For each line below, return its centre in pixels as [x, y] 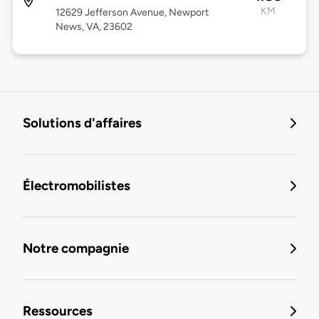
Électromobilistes [77, 186]
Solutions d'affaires [82, 123]
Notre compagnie [76, 249]
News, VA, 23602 [94, 27]
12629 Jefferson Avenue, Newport [132, 13]
